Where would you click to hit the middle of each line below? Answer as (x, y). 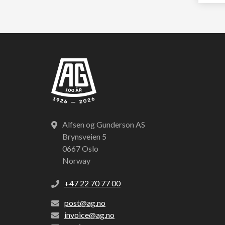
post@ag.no (85, 203)
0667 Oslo (80, 148)
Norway (76, 160)
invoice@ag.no (89, 215)
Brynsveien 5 (84, 136)
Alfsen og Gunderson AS (104, 124)
